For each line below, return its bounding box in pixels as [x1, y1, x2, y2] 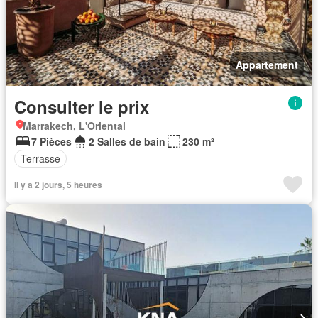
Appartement [236, 57, 298, 72]
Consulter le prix [14, 94, 149, 119]
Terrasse [21, 151, 60, 165]
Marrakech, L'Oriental [23, 118, 126, 133]
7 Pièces [31, 133, 72, 148]
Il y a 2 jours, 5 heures [14, 177, 102, 191]
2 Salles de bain [89, 133, 165, 148]
